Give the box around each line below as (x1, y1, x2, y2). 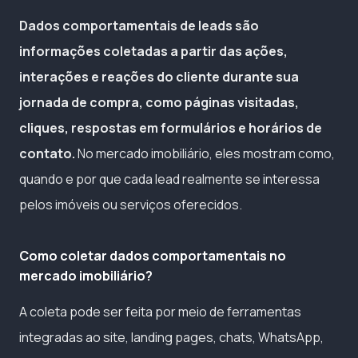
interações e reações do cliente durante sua (19, 67, 299, 86)
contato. (19, 144, 75, 162)
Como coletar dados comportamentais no (19, 246, 286, 265)
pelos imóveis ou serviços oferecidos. (19, 195, 242, 213)
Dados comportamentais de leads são (19, 16, 259, 34)
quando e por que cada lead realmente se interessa (19, 169, 320, 188)
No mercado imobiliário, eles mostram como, (75, 144, 335, 162)
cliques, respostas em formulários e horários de (19, 118, 322, 137)
